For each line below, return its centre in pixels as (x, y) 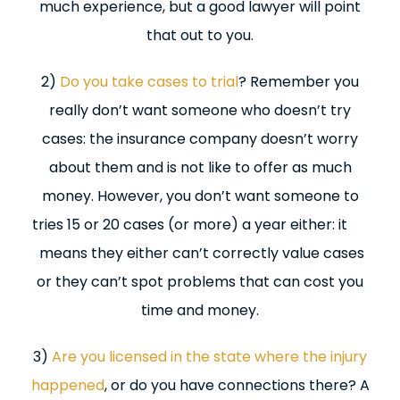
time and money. (200, 310)
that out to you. (200, 35)
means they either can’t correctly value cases (200, 253)
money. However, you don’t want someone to (200, 196)
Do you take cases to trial (149, 82)
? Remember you (299, 82)
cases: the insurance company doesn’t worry (200, 139)
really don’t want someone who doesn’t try (200, 110)
